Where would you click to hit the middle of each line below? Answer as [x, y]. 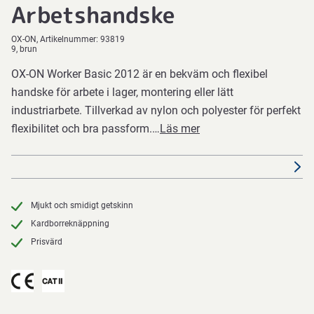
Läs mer [180, 129]
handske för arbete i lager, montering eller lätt [122, 92]
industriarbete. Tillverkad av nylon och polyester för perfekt [156, 110]
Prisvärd [47, 242]
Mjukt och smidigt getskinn [82, 205]
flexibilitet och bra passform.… [86, 129]
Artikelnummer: [70, 39]
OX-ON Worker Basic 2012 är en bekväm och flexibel [139, 74]
